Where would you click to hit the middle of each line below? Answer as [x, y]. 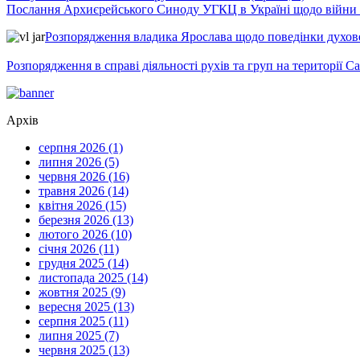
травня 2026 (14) [84, 190]
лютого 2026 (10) [85, 234]
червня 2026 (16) [84, 176]
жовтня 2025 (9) [82, 292]
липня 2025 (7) [79, 335]
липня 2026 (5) [79, 162]
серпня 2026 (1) [81, 147]
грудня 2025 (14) [84, 263]
